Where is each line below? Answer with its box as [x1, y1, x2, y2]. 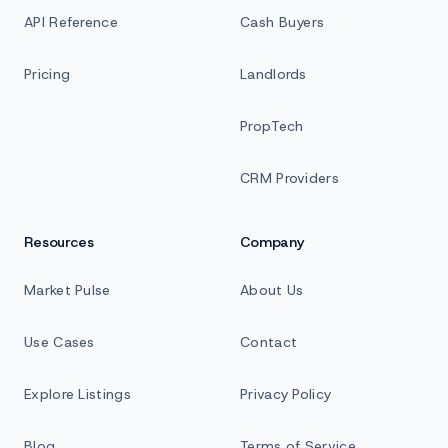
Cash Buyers [240, 13, 325, 31]
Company [240, 233, 304, 251]
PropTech [240, 117, 304, 135]
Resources [24, 233, 94, 251]
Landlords [240, 65, 307, 83]
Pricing [24, 65, 71, 83]
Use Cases [24, 333, 95, 351]
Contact [240, 333, 298, 351]
